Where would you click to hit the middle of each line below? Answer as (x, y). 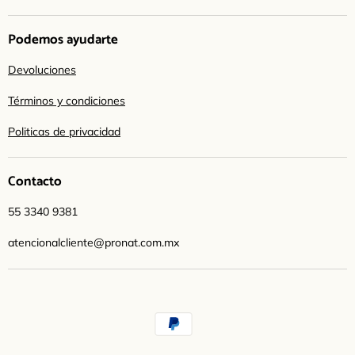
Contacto (35, 182)
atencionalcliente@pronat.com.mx (94, 243)
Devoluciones (42, 69)
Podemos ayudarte (63, 39)
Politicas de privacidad (64, 131)
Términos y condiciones (67, 100)
